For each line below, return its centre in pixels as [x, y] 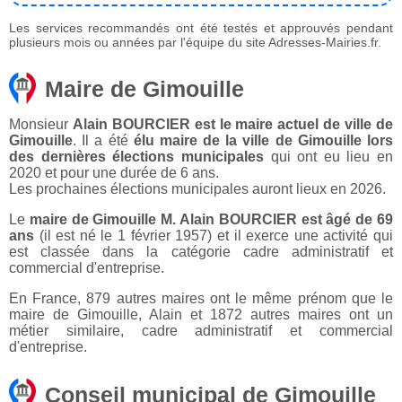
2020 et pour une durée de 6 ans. [114, 173]
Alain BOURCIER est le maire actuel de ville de [233, 125]
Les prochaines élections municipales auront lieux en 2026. [197, 189]
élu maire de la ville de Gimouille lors [263, 141]
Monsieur [41, 125]
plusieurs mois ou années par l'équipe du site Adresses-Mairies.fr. [195, 43]
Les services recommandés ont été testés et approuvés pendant [201, 28]
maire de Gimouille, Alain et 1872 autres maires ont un [201, 315]
